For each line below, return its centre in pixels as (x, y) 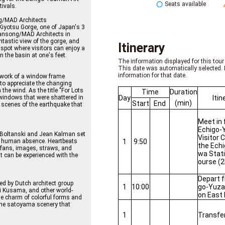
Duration (183, 92)
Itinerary (141, 48)
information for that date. (152, 75)
